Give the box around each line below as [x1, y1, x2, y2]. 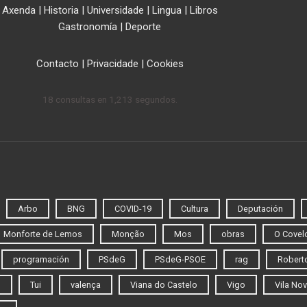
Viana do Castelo [130, 280, 197, 291]
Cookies [146, 58, 184, 71]
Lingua [151, 4, 182, 17]
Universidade [86, 4, 144, 17]
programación [13, 254, 69, 265]
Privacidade [86, 58, 138, 71]
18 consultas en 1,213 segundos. [42, 94, 177, 106]
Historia [43, 4, 79, 17]
